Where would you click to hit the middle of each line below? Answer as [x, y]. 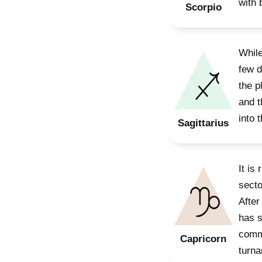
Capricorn [203, 239]
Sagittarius [203, 123]
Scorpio [203, 7]
